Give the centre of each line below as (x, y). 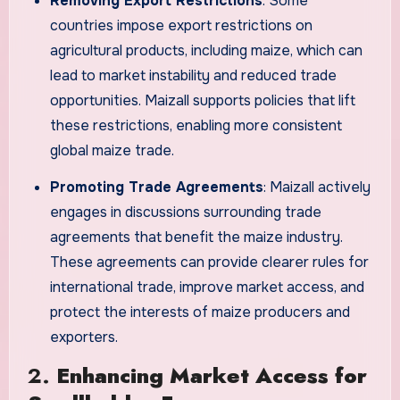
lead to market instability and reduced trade (194, 76)
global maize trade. (112, 151)
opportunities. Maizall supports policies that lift (203, 101)
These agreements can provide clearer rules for (210, 262)
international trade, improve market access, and (208, 287)
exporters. (84, 337)
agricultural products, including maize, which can (207, 51)
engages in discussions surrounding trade (186, 212)
